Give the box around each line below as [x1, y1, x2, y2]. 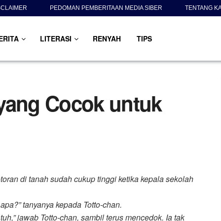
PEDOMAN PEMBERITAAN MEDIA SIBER [50, 4, 162, 11]
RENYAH [92, 34, 121, 43]
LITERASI [39, 34, 72, 43]
